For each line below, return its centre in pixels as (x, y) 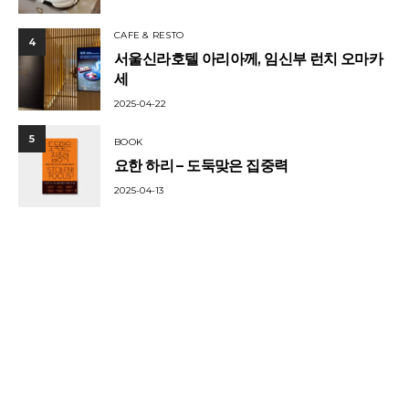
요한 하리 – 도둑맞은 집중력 (201, 166)
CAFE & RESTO (149, 35)
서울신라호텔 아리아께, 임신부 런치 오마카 (249, 59)
